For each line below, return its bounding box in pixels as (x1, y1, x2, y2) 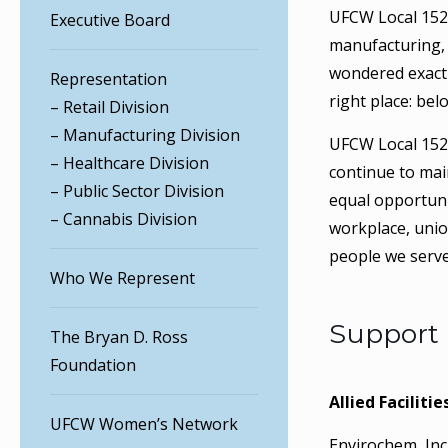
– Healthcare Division (50, 152, 209, 174)
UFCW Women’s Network (50, 413, 238, 435)
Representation (50, 68, 167, 90)
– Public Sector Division (50, 180, 224, 202)
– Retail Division (50, 96, 169, 118)
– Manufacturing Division (50, 124, 240, 146)
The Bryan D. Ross (50, 326, 188, 348)
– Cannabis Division (50, 208, 197, 230)
